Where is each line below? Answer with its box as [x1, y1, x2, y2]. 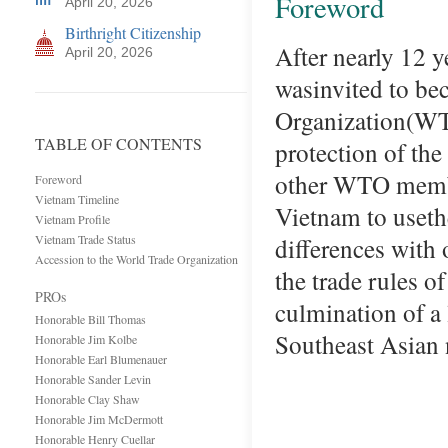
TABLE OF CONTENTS [35, 133, 202, 154]
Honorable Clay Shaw [35, 391, 140, 407]
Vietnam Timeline [35, 191, 119, 207]
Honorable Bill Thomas [35, 311, 146, 327]
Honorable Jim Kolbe [35, 331, 137, 347]
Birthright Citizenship [65, 22, 201, 43]
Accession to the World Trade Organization [35, 251, 238, 267]
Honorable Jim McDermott [35, 411, 163, 427]
